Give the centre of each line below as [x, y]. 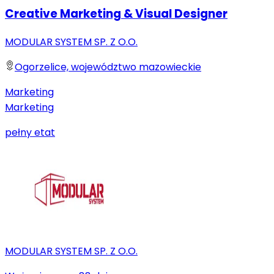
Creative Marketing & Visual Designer [116, 13]
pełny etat [30, 132]
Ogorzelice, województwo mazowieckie [108, 67]
